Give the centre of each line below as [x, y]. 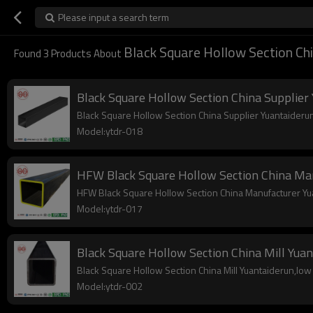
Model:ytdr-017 [110, 209]
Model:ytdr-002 [110, 286]
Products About [86, 53]
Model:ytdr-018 [110, 131]
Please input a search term [114, 17]
